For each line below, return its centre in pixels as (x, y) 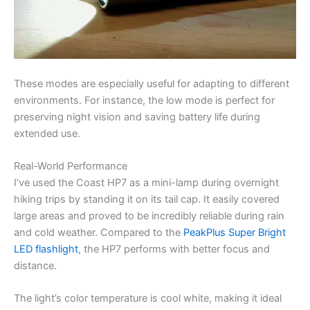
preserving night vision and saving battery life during (137, 117)
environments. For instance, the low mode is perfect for (144, 100)
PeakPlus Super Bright (235, 232)
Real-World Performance (71, 166)
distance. (35, 265)
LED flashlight (46, 249)
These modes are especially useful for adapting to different (152, 83)
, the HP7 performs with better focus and (174, 249)
